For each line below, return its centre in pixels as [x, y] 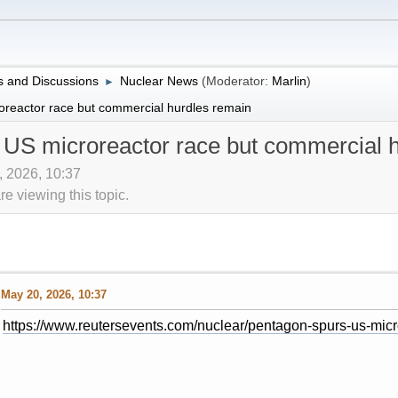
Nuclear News [159, 80]
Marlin [289, 80]
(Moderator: [236, 80]
